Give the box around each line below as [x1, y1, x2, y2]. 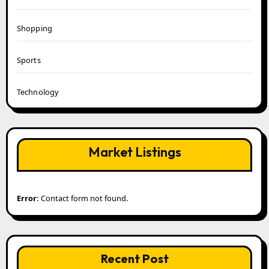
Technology [16, 86, 59, 98]
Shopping [16, 23, 53, 34]
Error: [16, 193, 39, 204]
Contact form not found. [38, 193, 128, 204]
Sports [16, 55, 41, 66]
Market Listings [88, 144, 181, 161]
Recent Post [100, 251, 169, 267]
